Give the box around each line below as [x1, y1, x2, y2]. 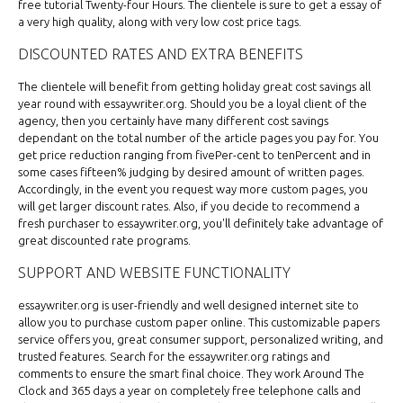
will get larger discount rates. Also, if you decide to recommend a [18, 200, 360, 213]
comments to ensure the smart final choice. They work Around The [18, 367, 364, 381]
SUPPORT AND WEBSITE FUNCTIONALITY [18, 264, 291, 282]
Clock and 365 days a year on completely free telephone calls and [18, 384, 361, 398]
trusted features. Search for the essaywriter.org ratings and [18, 350, 330, 363]
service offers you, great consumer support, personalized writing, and [18, 333, 383, 346]
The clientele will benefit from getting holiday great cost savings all [18, 80, 371, 94]
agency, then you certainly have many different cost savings [18, 114, 328, 128]
